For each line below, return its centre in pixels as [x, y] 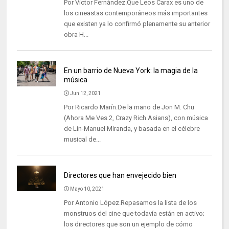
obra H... [76, 34]
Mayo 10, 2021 [87, 189]
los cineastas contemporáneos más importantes [135, 13]
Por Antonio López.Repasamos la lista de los [130, 202]
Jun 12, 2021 [85, 93]
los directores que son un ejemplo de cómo [128, 224]
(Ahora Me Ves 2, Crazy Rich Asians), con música [136, 118]
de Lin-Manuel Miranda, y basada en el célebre [132, 128]
